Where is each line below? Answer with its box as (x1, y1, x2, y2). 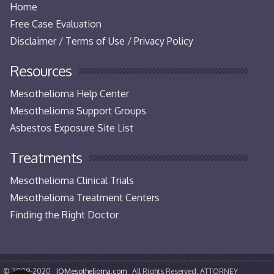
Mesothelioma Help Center (10, 87, 129, 100)
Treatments (10, 147, 82, 167)
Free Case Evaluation (10, 17, 102, 30)
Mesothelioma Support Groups (10, 104, 146, 117)
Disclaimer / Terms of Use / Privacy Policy (10, 34, 193, 47)
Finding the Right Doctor (10, 208, 119, 221)
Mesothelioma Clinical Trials (10, 174, 134, 187)
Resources (10, 61, 72, 80)
